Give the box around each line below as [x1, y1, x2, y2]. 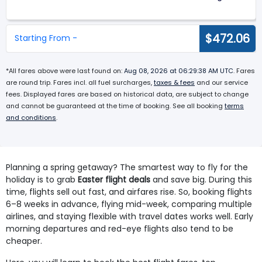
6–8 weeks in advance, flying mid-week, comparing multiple [6, 198, 252, 210]
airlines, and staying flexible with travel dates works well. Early [6, 210, 253, 222]
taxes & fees [154, 77, 195, 87]
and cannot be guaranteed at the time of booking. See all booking [6, 101, 225, 111]
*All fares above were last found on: [6, 65, 124, 75]
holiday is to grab [6, 173, 75, 185]
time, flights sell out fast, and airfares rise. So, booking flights [6, 185, 252, 198]
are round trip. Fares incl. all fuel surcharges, [6, 77, 154, 87]
